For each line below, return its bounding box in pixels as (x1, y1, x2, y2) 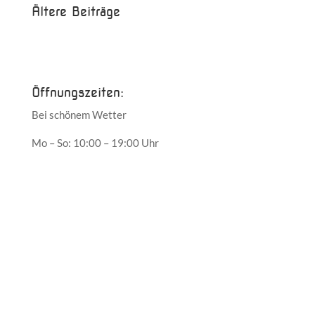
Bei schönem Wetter (31, 108, 127, 121)
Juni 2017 (31, 27, 78, 40)
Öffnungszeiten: (31, 85, 124, 100)
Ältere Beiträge (31, 4, 120, 19)
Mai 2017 (31, 50, 77, 63)
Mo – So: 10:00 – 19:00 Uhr (31, 136, 159, 149)
